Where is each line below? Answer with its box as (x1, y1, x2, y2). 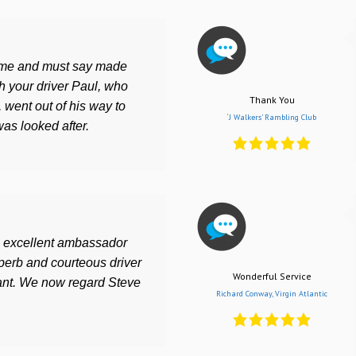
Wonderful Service (232, 269, 311, 282)
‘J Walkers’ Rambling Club (227, 111, 316, 122)
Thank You (249, 93, 295, 106)
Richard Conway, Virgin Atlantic (216, 288, 327, 299)
